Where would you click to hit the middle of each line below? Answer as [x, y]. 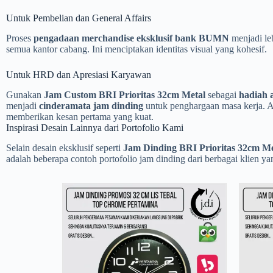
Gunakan [25, 94]
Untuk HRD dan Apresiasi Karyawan [79, 75]
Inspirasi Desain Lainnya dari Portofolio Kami [95, 127]
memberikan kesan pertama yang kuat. [80, 116]
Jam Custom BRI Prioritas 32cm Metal [125, 94]
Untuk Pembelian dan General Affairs [79, 18]
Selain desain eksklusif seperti [65, 147]
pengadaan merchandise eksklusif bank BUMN [131, 38]
